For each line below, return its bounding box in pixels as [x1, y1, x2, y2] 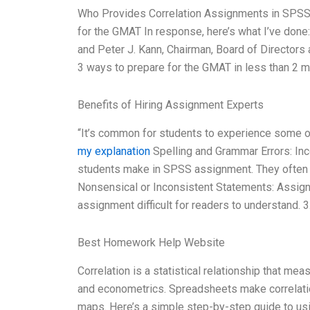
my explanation [77, 144, 150, 158]
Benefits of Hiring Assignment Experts [77, 98, 264, 112]
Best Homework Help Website [77, 235, 225, 249]
